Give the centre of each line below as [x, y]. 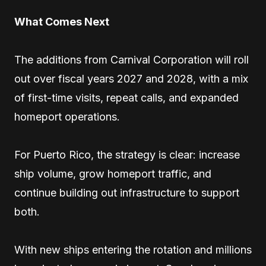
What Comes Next [62, 22]
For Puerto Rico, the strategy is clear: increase [127, 155]
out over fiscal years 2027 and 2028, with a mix [131, 79]
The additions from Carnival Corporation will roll [132, 60]
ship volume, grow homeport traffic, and [113, 174]
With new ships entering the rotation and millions [133, 250]
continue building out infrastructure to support [127, 193]
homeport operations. [67, 117]
